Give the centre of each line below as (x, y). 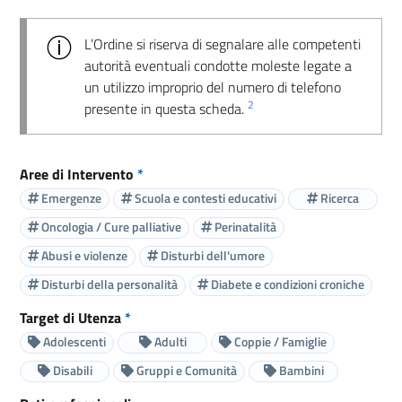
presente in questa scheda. (166, 108)
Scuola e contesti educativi (204, 198)
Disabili (71, 371)
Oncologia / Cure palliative (110, 227)
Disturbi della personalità (108, 284)
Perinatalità (244, 227)
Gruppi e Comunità (185, 371)
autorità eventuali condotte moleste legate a (218, 65)
